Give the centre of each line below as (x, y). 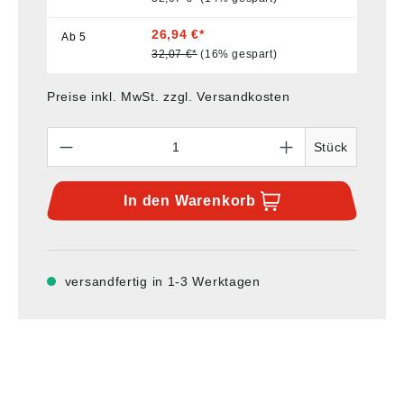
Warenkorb (215, 200)
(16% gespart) (239, 55)
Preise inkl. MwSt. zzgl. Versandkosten (169, 96)
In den (149, 200)
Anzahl (68, 135)
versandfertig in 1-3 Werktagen (162, 281)
